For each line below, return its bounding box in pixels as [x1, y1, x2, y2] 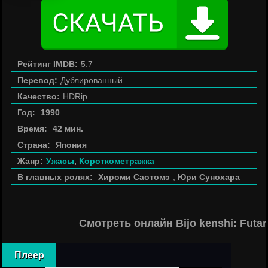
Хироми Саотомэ [98, 172, 170, 182]
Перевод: [17, 75, 58, 85]
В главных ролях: [17, 172, 93, 182]
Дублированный [60, 75, 123, 85]
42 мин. [53, 124, 84, 133]
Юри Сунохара [178, 172, 240, 182]
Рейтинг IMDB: [17, 59, 78, 69]
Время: [17, 124, 48, 133]
